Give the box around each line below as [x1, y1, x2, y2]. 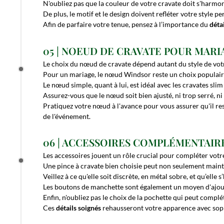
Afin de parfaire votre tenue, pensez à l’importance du [43, 20, 209, 29]
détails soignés [56, 203, 101, 212]
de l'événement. [43, 111, 90, 120]
